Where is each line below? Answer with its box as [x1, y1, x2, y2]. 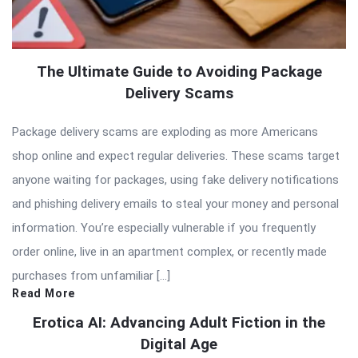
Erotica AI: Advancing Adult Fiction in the [33, 313, 325, 332]
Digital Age [141, 335, 217, 354]
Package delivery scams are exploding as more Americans [12, 125, 318, 140]
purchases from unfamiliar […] [12, 268, 170, 284]
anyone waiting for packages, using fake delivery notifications [12, 173, 339, 188]
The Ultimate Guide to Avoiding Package [36, 62, 322, 82]
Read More [12, 287, 76, 300]
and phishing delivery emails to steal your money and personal [12, 197, 339, 212]
